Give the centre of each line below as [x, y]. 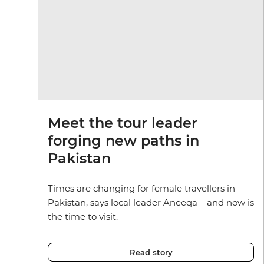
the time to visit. [83, 217]
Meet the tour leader [123, 123]
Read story [151, 253]
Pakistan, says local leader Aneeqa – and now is [151, 203]
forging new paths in [123, 141]
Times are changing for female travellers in [141, 189]
